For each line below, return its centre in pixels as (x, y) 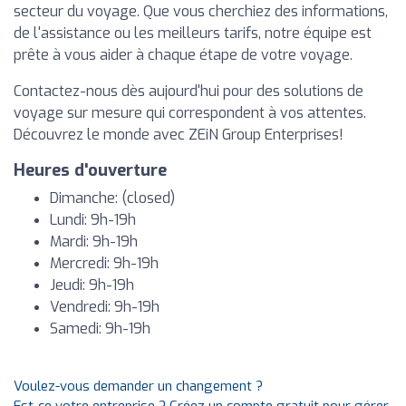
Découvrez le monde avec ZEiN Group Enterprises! (179, 135)
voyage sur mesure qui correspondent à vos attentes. (190, 113)
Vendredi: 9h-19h (105, 307)
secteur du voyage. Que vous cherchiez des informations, (201, 11)
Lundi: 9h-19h (93, 220)
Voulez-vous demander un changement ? (138, 386)
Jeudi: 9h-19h (92, 285)
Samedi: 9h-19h (100, 329)
